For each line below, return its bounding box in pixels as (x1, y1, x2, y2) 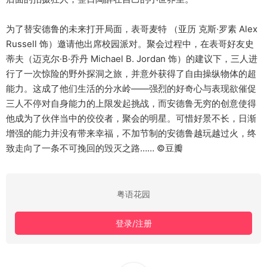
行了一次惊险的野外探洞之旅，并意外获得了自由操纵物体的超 (6, 68, 256, 80)
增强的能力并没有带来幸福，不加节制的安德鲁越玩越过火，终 (6, 128, 256, 139)
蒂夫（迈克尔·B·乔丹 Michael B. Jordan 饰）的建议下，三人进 (6, 53, 257, 65)
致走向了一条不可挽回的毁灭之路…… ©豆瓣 (6, 142, 183, 154)
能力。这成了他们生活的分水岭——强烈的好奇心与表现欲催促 (6, 83, 256, 95)
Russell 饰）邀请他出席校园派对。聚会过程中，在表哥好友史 (6, 38, 254, 50)
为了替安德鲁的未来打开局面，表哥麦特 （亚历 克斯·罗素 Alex (6, 23, 257, 35)
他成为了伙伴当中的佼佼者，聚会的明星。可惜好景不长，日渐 (6, 113, 256, 125)
